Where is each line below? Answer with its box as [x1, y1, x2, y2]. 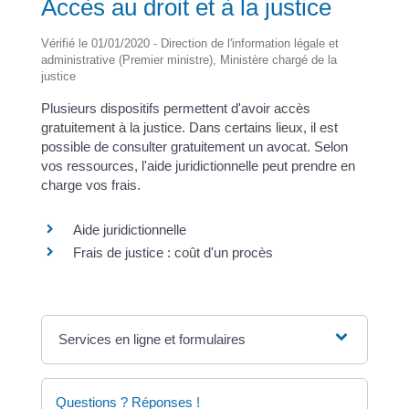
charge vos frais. [40, 176, 141, 193]
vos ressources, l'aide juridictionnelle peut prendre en [40, 157, 355, 173]
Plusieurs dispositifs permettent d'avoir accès [40, 100, 310, 116]
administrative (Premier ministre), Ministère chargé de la [40, 52, 337, 67]
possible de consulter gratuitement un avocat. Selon [40, 138, 348, 154]
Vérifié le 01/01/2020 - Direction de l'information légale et [40, 36, 339, 50]
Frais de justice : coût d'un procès [72, 245, 273, 260]
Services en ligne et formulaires [58, 331, 246, 347]
